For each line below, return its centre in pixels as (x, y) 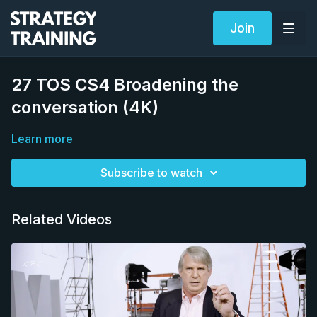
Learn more (42, 139)
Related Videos (62, 219)
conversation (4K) (85, 107)
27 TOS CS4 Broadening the (125, 85)
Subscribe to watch (151, 173)
